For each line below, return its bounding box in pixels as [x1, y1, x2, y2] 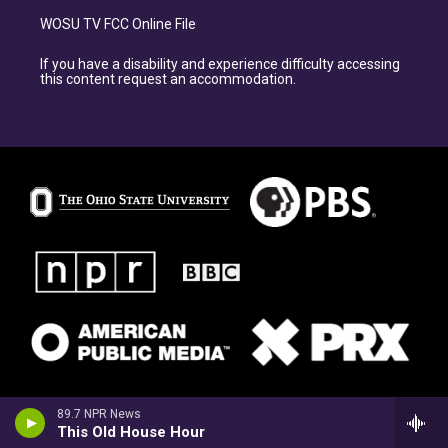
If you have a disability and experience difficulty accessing [40, 56, 400, 73]
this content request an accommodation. [40, 71, 296, 88]
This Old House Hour [57, 423, 205, 441]
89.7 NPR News [57, 407, 141, 421]
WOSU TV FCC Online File [40, 16, 196, 33]
